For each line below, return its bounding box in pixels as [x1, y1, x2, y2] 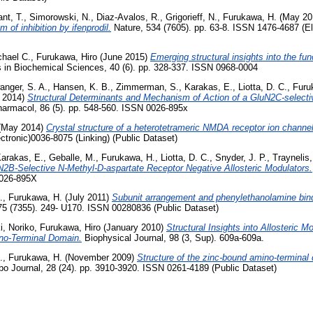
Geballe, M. [49, 152, 96, 163]
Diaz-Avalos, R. [96, 11, 160, 22]
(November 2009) [62, 252, 137, 263]
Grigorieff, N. [166, 11, 217, 22]
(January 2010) [101, 222, 166, 233]
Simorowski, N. [29, 11, 91, 22]
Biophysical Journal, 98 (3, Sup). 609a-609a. [82, 233, 264, 244]
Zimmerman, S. [116, 82, 179, 93]
